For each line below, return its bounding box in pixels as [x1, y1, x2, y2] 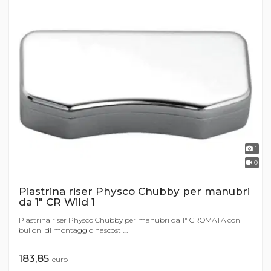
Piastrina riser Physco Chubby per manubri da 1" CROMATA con [19, 215, 240, 225]
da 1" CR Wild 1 [19, 196, 95, 209]
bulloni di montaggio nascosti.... [19, 226, 128, 235]
